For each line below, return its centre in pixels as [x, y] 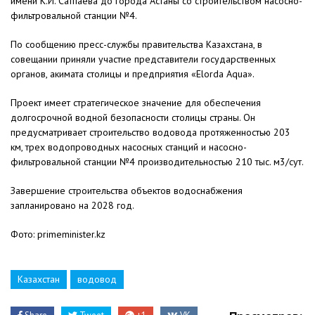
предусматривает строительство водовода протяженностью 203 [150, 133]
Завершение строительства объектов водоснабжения [127, 191]
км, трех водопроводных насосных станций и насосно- [129, 147]
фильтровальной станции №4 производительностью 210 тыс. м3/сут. [157, 162]
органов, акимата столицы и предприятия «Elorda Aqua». [133, 74]
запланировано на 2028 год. [72, 206]
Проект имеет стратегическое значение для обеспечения [136, 103]
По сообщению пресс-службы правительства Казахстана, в [136, 45]
